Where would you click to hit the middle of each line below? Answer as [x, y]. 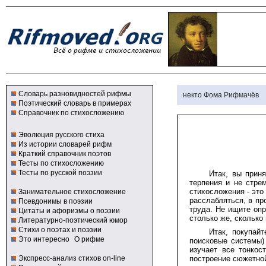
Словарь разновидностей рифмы [75, 94]
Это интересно [44, 239]
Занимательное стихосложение [72, 192]
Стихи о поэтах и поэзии [60, 230]
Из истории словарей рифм [65, 144]
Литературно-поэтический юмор [73, 220]
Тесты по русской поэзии [60, 173]
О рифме [89, 239]
